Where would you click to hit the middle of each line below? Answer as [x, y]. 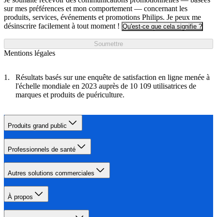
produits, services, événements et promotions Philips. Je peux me [102, 17]
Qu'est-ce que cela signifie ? [162, 27]
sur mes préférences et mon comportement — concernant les [96, 9]
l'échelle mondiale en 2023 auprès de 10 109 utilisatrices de [106, 86]
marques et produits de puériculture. [70, 95]
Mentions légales [30, 53]
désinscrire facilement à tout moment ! [62, 26]
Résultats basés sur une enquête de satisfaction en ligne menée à [113, 77]
